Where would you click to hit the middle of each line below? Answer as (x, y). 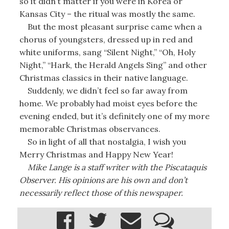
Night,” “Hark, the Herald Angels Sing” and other (113, 65)
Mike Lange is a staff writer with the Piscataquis (116, 167)
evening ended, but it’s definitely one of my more (114, 116)
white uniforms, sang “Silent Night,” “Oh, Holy (107, 52)
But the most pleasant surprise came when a (110, 26)
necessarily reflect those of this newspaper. (101, 192)
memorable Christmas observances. (90, 129)
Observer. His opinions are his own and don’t (103, 180)
